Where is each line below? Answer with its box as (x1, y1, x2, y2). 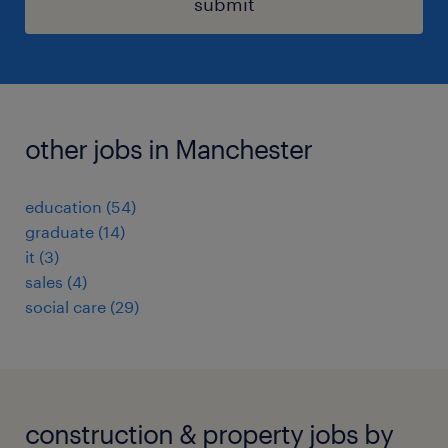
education (25, 196, 102, 216)
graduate (25, 221, 94, 241)
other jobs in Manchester (25, 132, 312, 164)
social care (25, 296, 106, 316)
